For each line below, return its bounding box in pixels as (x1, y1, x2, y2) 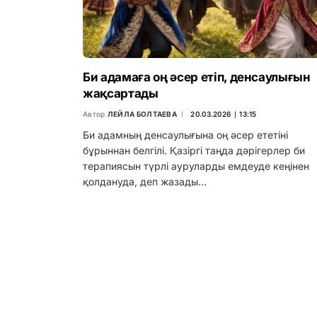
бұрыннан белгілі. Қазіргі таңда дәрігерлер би (83, 144, 305, 157)
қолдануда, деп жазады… (83, 175, 207, 188)
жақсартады (83, 86, 158, 101)
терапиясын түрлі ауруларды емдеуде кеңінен (83, 160, 309, 173)
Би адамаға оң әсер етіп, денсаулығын (83, 70, 311, 85)
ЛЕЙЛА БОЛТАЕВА (107, 110, 178, 119)
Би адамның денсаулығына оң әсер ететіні (83, 129, 288, 142)
